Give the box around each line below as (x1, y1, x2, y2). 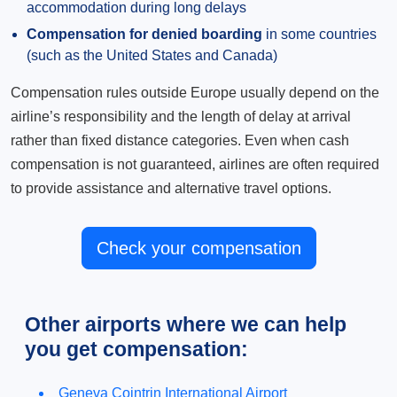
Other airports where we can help (25, 313, 346, 336)
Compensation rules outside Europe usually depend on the (11, 85, 379, 100)
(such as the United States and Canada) (27, 48, 277, 63)
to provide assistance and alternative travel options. (11, 181, 331, 196)
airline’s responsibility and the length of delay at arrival (11, 109, 351, 124)
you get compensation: (25, 338, 248, 361)
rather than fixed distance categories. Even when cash (11, 133, 349, 148)
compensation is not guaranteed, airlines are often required (11, 157, 379, 172)
